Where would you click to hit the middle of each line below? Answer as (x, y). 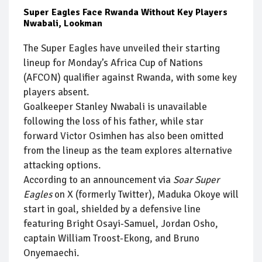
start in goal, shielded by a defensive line (112, 209)
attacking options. (62, 165)
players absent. (56, 92)
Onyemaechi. (51, 253)
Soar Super (196, 180)
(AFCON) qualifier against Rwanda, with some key (130, 77)
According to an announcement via (98, 180)
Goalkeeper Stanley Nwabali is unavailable (115, 106)
